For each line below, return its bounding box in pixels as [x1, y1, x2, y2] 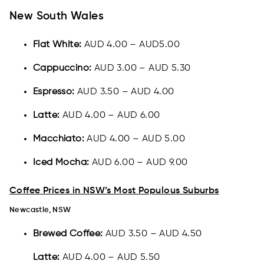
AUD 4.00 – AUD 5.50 [60, 253, 160, 263]
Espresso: [33, 87, 77, 97]
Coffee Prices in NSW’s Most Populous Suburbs [9, 186, 219, 196]
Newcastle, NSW [9, 206, 71, 214]
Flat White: [33, 40, 84, 50]
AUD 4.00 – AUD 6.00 [62, 111, 163, 121]
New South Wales [9, 11, 104, 22]
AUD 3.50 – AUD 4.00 [77, 87, 174, 97]
